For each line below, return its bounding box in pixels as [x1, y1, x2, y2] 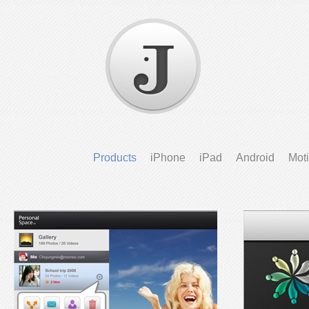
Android [236, 152, 275, 163]
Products [93, 152, 137, 163]
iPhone [150, 152, 186, 163]
